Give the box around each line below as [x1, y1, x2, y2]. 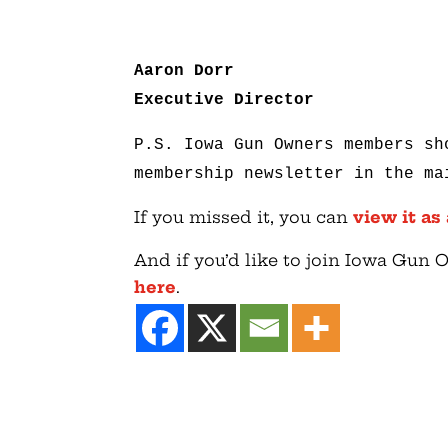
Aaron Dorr [134, 61, 235, 80]
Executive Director [134, 90, 315, 109]
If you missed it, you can [134, 206, 354, 227]
